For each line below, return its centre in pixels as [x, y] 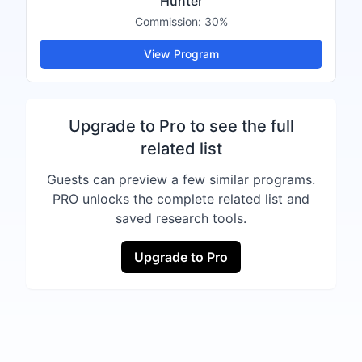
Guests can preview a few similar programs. [181, 179]
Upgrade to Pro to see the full [181, 126]
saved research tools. [181, 218]
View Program [181, 54]
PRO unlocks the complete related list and [181, 199]
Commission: [169, 21]
